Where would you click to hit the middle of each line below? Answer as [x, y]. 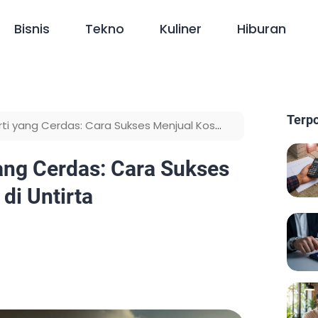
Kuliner [181, 29]
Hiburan [262, 29]
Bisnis [32, 29]
